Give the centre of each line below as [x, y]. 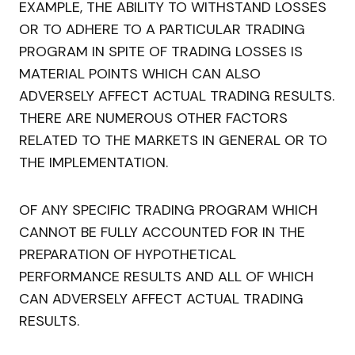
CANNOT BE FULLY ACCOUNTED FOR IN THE [162, 233]
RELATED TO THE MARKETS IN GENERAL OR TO [173, 141]
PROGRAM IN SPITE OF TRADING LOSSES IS [161, 52]
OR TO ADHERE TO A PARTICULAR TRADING [162, 30]
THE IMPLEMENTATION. [94, 163]
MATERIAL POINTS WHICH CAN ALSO [140, 74]
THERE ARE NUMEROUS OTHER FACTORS [153, 118]
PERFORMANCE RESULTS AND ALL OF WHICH [166, 277]
